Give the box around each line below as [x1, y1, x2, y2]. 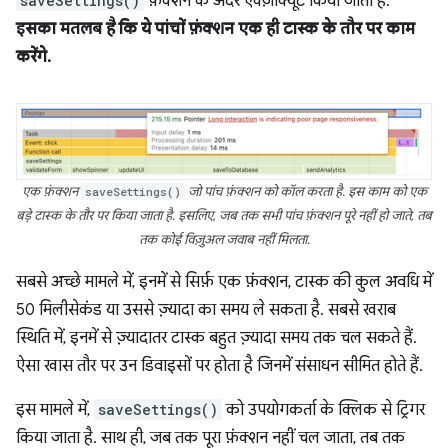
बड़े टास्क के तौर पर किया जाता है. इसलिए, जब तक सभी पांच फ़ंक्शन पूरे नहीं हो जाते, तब [16, 208, 432, 225]
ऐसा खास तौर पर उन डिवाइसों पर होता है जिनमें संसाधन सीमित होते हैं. [16, 356, 423, 377]
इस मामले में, [16, 400, 94, 421]
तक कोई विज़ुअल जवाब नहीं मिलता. [138, 232, 310, 249]
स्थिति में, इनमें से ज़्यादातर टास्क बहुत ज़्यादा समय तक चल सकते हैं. [16, 328, 417, 349]
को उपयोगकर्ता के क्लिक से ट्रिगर [222, 400, 425, 421]
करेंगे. [16, 47, 51, 68]
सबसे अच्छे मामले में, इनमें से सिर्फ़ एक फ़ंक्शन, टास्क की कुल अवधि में [16, 272, 432, 293]
